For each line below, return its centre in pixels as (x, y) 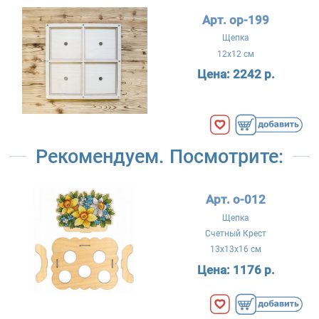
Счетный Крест (236, 234)
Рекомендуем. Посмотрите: (159, 156)
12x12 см (236, 54)
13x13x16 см (236, 250)
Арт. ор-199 (236, 20)
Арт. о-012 (236, 200)
